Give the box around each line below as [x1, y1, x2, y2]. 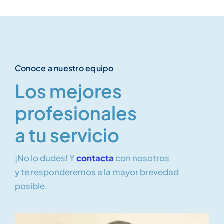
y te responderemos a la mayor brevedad [15, 166, 179, 177]
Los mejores [15, 79, 122, 102]
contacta [76, 152, 114, 163]
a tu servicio [15, 123, 119, 146]
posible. [15, 180, 47, 191]
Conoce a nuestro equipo [15, 63, 114, 73]
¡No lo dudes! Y [15, 152, 76, 163]
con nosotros [114, 152, 169, 163]
